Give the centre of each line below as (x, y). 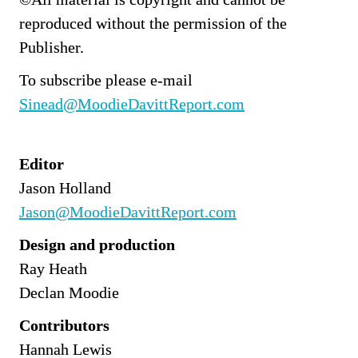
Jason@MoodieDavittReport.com (128, 211)
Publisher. (52, 47)
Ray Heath (53, 268)
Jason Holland (65, 187)
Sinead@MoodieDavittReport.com (132, 103)
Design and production (97, 244)
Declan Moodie (69, 292)
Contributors (64, 325)
